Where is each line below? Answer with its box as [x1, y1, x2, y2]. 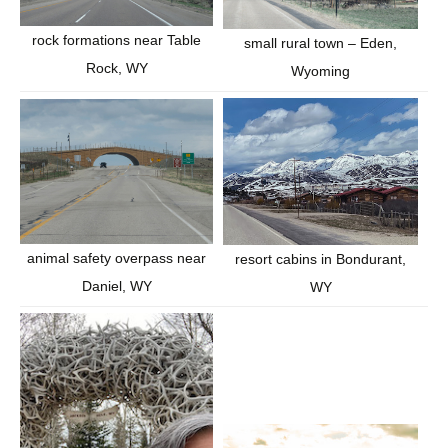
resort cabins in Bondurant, [235, 250, 406, 267]
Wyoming [291, 62, 350, 79]
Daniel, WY [81, 278, 152, 295]
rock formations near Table [32, 32, 201, 49]
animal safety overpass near [27, 250, 206, 267]
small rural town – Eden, [244, 34, 397, 51]
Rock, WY [85, 60, 148, 77]
